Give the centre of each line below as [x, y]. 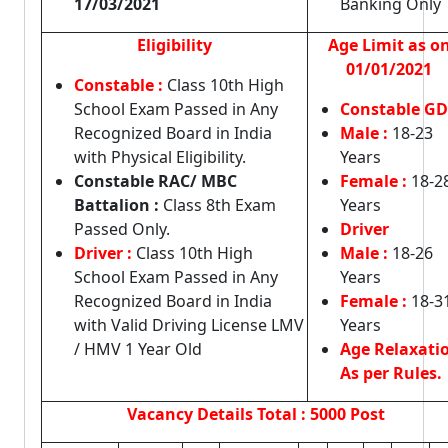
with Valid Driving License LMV [189, 325]
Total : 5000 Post [321, 414]
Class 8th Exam [219, 205]
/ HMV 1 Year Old [138, 349]
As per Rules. [391, 373]
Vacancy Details [192, 414]
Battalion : [118, 205]
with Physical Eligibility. [160, 157]
